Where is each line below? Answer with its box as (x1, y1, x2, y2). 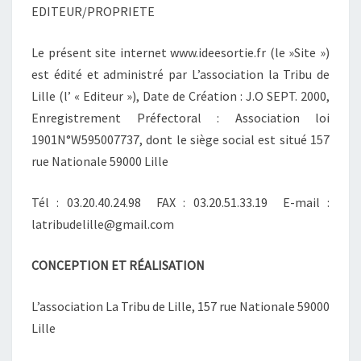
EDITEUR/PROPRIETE (31, 2, 155, 19)
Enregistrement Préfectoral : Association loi (31, 109, 330, 126)
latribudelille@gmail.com (31, 215, 174, 232)
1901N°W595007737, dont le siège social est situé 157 (31, 131, 330, 147)
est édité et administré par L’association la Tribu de (31, 65, 330, 82)
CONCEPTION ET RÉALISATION (31, 256, 205, 273)
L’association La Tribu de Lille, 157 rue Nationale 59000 (31, 297, 330, 314)
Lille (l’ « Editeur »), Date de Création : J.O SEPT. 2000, (31, 87, 330, 104)
